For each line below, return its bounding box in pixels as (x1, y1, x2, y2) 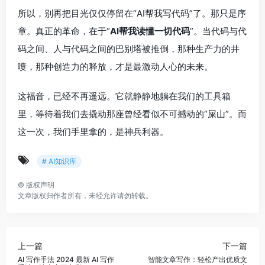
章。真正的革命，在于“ (18, 25, 110, 37)
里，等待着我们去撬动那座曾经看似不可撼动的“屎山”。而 (18, 108, 247, 119)
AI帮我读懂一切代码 (110, 25, 190, 37)
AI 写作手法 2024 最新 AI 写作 (18, 255, 114, 264)
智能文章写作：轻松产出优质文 (148, 255, 247, 264)
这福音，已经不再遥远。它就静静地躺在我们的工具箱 (18, 90, 231, 102)
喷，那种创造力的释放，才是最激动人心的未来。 (18, 60, 213, 72)
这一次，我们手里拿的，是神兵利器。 (18, 125, 169, 137)
